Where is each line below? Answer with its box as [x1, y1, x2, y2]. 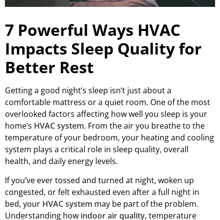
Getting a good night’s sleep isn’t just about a [5, 85, 171, 96]
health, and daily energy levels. [5, 156, 118, 167]
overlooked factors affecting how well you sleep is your [5, 109, 207, 120]
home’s [5, 120, 34, 132]
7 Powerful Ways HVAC [5, 19, 180, 41]
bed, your [5, 198, 42, 209]
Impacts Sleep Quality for [5, 38, 202, 59]
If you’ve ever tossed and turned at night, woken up [5, 174, 194, 186]
